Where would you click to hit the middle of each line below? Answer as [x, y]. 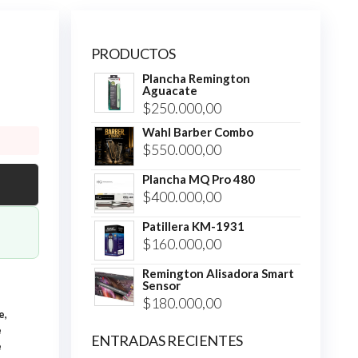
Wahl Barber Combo [197, 132]
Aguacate [169, 91]
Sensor [161, 286]
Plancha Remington [196, 79]
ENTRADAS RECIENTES [167, 341]
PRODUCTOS [133, 54]
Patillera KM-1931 [193, 227]
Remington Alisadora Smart [218, 274]
